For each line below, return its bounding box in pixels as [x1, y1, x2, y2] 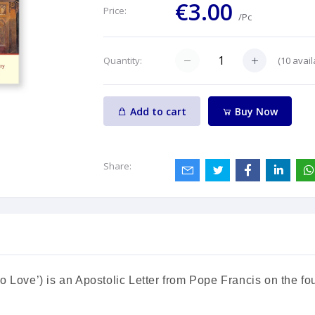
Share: [103, 160, 131, 173]
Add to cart [129, 104, 186, 118]
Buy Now [232, 104, 278, 118]
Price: [103, 4, 127, 17]
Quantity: [103, 54, 142, 67]
